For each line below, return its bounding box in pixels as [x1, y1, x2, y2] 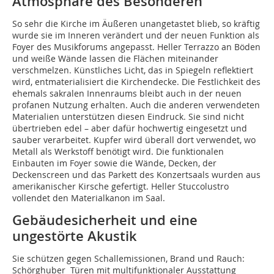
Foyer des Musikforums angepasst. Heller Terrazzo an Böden [12, 41, 261, 53]
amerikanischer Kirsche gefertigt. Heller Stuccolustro [12, 180, 229, 193]
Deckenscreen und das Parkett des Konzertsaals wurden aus [12, 169, 261, 181]
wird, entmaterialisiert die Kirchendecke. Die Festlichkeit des [12, 76, 261, 88]
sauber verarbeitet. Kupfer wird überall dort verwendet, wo [12, 134, 256, 146]
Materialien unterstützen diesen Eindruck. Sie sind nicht [12, 111, 244, 123]
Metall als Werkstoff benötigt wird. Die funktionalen [12, 146, 224, 158]
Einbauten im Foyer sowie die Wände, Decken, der [12, 157, 217, 169]
